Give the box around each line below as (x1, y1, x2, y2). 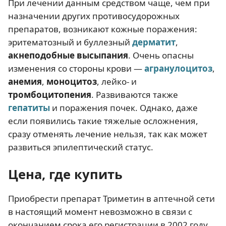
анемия (8, 76, 42, 87)
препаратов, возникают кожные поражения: (8, 23, 197, 35)
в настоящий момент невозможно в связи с (8, 206, 192, 217)
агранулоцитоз (144, 63, 212, 74)
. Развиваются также (91, 89, 178, 100)
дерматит (132, 36, 176, 48)
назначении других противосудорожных (8, 10, 180, 22)
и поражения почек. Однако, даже (50, 102, 198, 114)
